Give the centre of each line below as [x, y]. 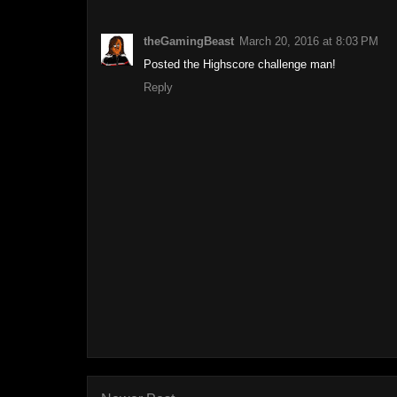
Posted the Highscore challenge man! [240, 64]
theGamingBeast [189, 41]
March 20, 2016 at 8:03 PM [309, 41]
